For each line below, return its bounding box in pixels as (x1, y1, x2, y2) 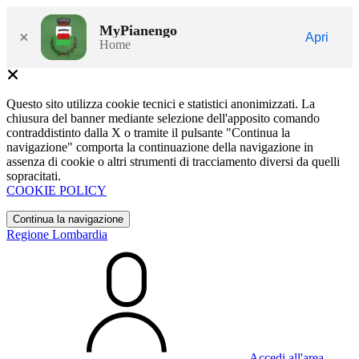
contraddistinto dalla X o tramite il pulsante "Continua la (6, 126, 290, 139)
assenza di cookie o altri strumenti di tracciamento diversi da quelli (6, 155, 340, 168)
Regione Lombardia (6, 228, 107, 241)
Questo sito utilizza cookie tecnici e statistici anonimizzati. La (6, 97, 315, 111)
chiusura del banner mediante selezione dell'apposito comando (6, 111, 320, 125)
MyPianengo (99, 22, 177, 38)
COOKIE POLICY (6, 184, 107, 197)
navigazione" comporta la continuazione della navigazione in (6, 140, 313, 154)
